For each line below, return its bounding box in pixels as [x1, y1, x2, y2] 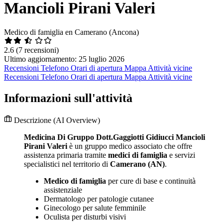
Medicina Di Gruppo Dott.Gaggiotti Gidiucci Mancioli [24, 133, 205, 142]
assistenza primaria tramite [24, 151, 108, 160]
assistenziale [44, 186, 82, 195]
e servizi [167, 151, 195, 160]
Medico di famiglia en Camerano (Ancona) [4, 28, 139, 37]
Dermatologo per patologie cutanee [44, 195, 154, 204]
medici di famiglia [108, 151, 167, 160]
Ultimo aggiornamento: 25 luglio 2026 [4, 55, 124, 64]
